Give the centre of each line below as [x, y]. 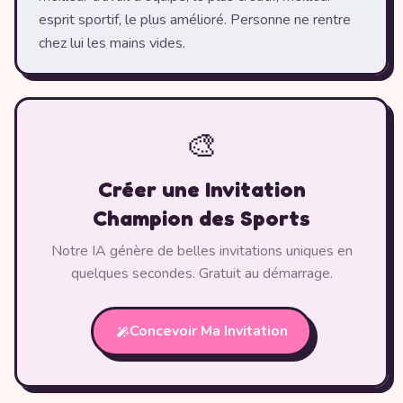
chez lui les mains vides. [112, 43]
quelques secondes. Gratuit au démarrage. [201, 273]
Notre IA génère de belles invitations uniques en [201, 251]
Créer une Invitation [201, 189]
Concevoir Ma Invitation [209, 331]
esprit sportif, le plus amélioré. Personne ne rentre [195, 20]
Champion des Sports [201, 218]
